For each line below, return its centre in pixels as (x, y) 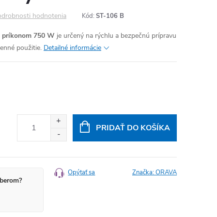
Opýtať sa (82, 172)
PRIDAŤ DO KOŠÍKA (133, 128)
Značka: (144, 172)
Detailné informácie (72, 48)
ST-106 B (110, 16)
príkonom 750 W (28, 36)
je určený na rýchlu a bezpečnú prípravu (116, 36)
